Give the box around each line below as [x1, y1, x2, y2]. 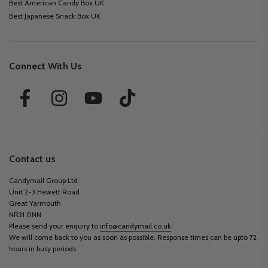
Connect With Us [9, 60, 82, 72]
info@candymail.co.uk [100, 221, 171, 231]
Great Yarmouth [9, 199, 61, 208]
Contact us [9, 153, 56, 165]
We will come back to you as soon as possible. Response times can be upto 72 [9, 233, 257, 242]
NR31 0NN [9, 210, 41, 220]
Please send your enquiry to [9, 221, 100, 231]
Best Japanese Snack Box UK [9, 11, 100, 21]
